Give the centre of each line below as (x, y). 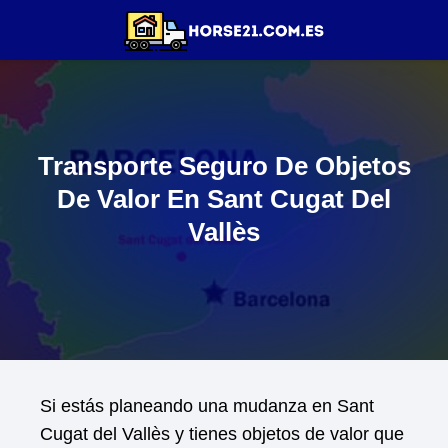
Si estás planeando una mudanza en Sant (207, 406)
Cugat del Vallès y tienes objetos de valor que (222, 434)
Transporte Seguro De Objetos (224, 166)
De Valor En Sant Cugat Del (224, 199)
